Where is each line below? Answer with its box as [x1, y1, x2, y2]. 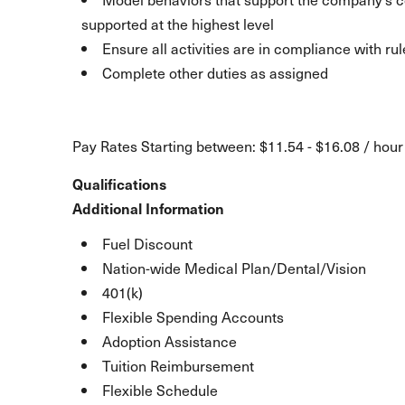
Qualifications [72, 173, 166, 194]
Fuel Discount [102, 232, 193, 254]
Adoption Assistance [102, 330, 237, 352]
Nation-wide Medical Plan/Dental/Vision [102, 257, 366, 278]
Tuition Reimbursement [102, 354, 254, 376]
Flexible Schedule [102, 379, 218, 400]
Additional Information [72, 197, 224, 219]
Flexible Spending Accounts [102, 306, 284, 327]
